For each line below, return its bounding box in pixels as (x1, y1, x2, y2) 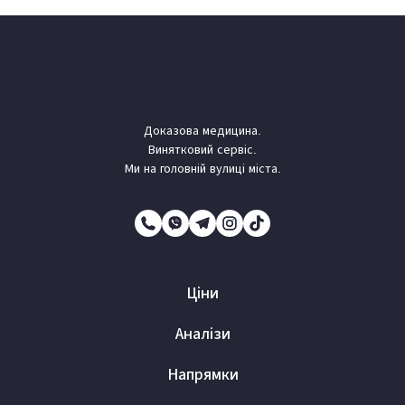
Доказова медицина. (144, 122, 261, 137)
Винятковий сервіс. (148, 141, 257, 156)
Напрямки (166, 364, 239, 383)
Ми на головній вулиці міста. (124, 160, 281, 175)
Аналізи (174, 324, 231, 343)
